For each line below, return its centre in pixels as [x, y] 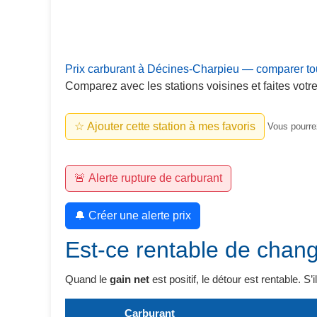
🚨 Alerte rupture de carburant [148, 178]
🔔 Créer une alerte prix [133, 215]
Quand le [87, 279]
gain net [129, 279]
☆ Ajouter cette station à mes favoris [165, 126]
